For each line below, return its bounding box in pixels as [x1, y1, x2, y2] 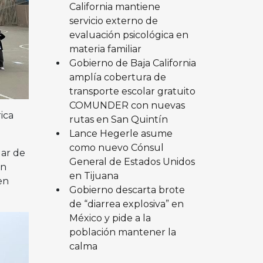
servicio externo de [69, 15, 158, 26]
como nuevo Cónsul [69, 141, 164, 153]
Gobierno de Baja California [69, 57, 196, 69]
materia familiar [69, 43, 141, 55]
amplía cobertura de [69, 71, 166, 83]
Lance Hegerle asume [69, 127, 173, 139]
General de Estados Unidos [69, 156, 195, 167]
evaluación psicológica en [69, 29, 188, 41]
